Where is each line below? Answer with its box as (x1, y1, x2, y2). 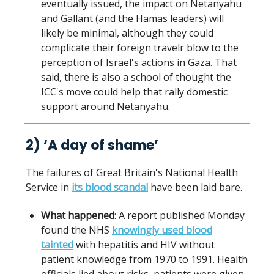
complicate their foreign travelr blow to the (41, 40, 239, 54)
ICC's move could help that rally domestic (41, 84, 228, 98)
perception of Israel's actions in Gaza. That (41, 55, 237, 69)
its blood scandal (72, 180, 148, 194)
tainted (41, 237, 73, 251)
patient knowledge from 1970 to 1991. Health (41, 252, 248, 266)
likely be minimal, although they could (41, 26, 213, 40)
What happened (41, 208, 114, 222)
